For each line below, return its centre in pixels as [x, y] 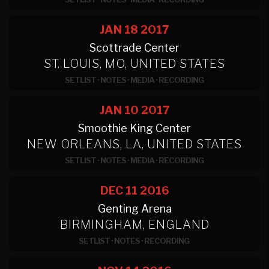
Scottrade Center [134, 48]
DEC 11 [119, 191]
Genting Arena [134, 209]
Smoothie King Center [134, 128]
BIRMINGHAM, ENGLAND [134, 225]
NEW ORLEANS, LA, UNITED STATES [134, 144]
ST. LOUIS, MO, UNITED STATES [134, 64]
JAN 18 [119, 30]
